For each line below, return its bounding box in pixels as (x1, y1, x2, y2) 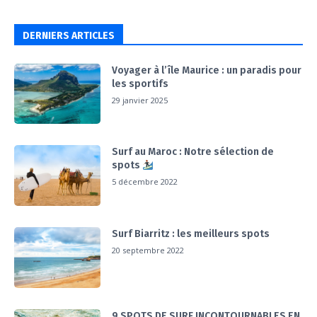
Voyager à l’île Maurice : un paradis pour (112, 64, 302, 76)
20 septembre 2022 (112, 244, 185, 255)
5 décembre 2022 (112, 176, 178, 188)
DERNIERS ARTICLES (23, 29, 115, 42)
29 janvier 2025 (112, 94, 168, 105)
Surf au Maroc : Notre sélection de (112, 146, 275, 158)
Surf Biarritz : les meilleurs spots (112, 227, 270, 240)
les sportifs (112, 77, 169, 90)
